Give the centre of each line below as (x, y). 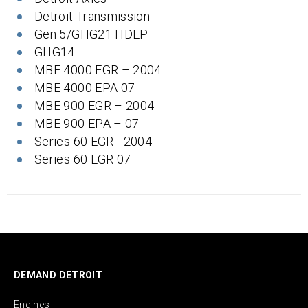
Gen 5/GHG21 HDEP (91, 34)
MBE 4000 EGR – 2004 (98, 70)
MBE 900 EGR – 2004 (95, 106)
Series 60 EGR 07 (83, 159)
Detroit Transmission (92, 16)
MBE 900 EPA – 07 (87, 123)
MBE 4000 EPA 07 (85, 88)
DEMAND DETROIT (58, 275)
